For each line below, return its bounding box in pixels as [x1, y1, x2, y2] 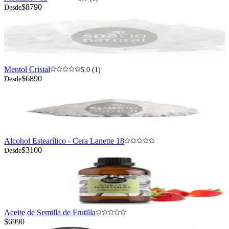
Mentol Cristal [4, 65, 50, 74]
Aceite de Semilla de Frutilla [4, 208, 96, 217]
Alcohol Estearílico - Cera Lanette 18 [4, 136, 124, 146]
